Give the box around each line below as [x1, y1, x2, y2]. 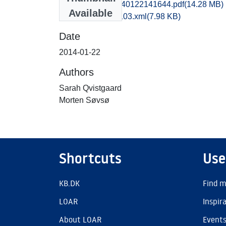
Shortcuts [59, 149, 122, 168]
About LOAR [59, 214, 101, 224]
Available [69, 7, 112, 19]
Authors [59, 66, 94, 78]
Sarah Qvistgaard [59, 83, 122, 92]
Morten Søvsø [59, 95, 109, 104]
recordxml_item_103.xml [59, 12, 147, 21]
